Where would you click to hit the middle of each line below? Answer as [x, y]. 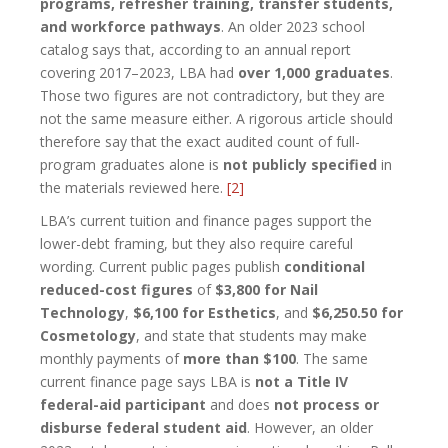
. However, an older [310, 427]
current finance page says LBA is [147, 381]
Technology [82, 312]
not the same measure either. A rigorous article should [216, 118]
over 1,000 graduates [314, 72]
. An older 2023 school [293, 26]
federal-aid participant [123, 404]
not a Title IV [301, 381]
